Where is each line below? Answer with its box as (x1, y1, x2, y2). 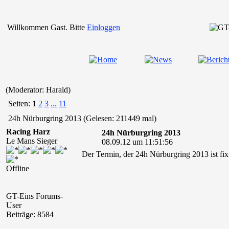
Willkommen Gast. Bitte (7, 23, 87, 32)
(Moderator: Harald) (6, 85, 71, 94)
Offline (6, 164, 29, 173)
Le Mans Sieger (6, 136, 57, 145)
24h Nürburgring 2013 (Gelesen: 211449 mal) (6, 114, 156, 123)
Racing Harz (6, 127, 50, 136)
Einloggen (87, 23, 120, 32)
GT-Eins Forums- (6, 192, 63, 200)
